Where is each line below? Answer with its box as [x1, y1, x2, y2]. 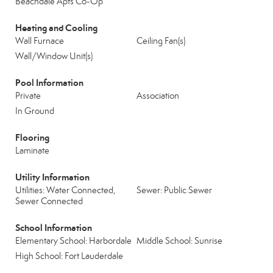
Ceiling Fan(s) [136, 35, 185, 46]
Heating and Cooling [15, 22, 97, 34]
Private [15, 90, 41, 101]
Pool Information [15, 77, 83, 88]
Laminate [15, 145, 49, 156]
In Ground [15, 105, 54, 116]
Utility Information [15, 171, 90, 183]
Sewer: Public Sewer [136, 185, 212, 196]
